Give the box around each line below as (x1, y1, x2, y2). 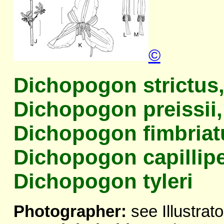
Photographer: (13, 202, 126, 221)
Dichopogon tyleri (13, 169, 193, 193)
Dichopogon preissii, (13, 97, 222, 121)
